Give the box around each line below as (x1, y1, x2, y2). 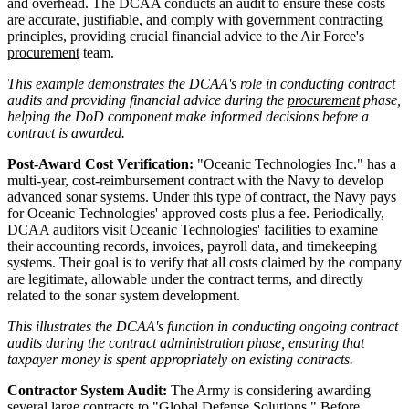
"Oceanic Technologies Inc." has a (194, 155, 396, 172)
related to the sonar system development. (7, 287, 240, 303)
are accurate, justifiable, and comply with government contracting (7, 11, 383, 27)
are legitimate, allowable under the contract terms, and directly (7, 270, 363, 287)
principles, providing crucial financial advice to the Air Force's (7, 27, 364, 44)
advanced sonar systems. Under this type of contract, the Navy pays (7, 188, 396, 204)
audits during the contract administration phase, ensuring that (7, 334, 364, 351)
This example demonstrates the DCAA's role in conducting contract (7, 75, 395, 91)
